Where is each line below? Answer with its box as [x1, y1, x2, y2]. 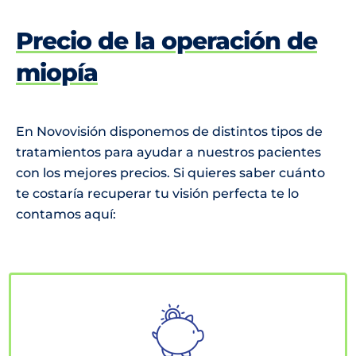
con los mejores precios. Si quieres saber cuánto [15, 164, 325, 180]
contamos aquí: [15, 206, 116, 222]
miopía [15, 57, 98, 87]
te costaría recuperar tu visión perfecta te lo [15, 185, 299, 201]
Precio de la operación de [15, 25, 317, 56]
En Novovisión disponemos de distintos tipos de [15, 123, 323, 139]
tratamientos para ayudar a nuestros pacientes [15, 144, 321, 160]
